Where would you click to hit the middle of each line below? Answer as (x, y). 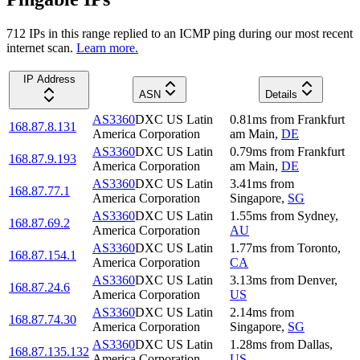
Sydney (316, 215)
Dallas (313, 344)
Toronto (317, 247)
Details (281, 94)
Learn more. (107, 47)
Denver (316, 280)
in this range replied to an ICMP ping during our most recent (199, 33)
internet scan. (40, 47)
